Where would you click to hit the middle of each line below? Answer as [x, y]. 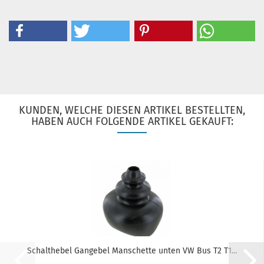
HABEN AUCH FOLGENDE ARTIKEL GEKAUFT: [132, 121]
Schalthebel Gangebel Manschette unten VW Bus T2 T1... [132, 251]
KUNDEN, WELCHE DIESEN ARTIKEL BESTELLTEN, [132, 110]
